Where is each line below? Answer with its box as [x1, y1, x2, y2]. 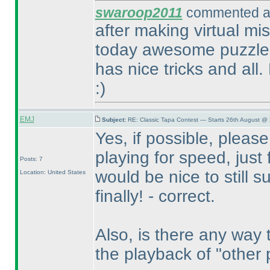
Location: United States [19, 169, 86, 175]
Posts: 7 [19, 155, 43, 162]
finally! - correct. [95, 187, 215, 206]
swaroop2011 [95, 5, 183, 20]
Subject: [101, 116, 128, 123]
